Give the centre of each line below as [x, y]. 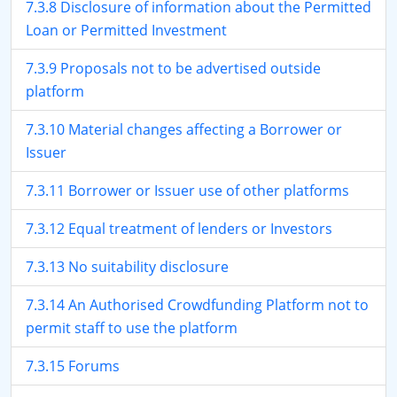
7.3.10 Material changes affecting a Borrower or [184, 129]
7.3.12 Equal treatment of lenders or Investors [179, 229]
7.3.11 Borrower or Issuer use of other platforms [187, 191]
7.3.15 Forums [73, 366]
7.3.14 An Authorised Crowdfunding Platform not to [197, 305]
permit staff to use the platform [132, 328]
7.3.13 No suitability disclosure [127, 267]
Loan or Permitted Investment [126, 30]
